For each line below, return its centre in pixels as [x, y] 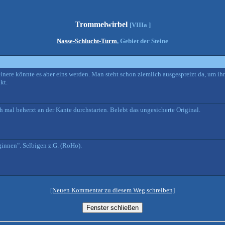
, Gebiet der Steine [143, 41]
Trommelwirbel [102, 24]
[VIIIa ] [140, 25]
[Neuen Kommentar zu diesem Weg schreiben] [113, 190]
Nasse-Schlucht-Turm [87, 41]
